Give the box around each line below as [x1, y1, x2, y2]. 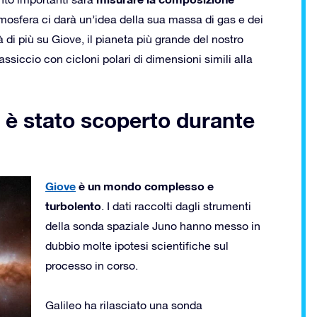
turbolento [45, 198, 101, 212]
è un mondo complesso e [76, 178, 214, 192]
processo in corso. [45, 258, 138, 272]
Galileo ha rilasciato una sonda [45, 298, 202, 311]
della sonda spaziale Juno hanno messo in [45, 219, 260, 232]
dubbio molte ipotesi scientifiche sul [45, 238, 229, 252]
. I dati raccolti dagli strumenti [101, 199, 251, 212]
